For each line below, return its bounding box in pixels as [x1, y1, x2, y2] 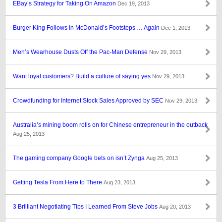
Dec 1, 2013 [161, 25, 190, 31]
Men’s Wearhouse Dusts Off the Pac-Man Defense [13, 49, 149, 55]
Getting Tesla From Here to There [13, 179, 104, 186]
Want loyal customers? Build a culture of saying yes [13, 73, 152, 80]
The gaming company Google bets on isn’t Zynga [13, 155, 146, 162]
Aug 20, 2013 [159, 204, 191, 210]
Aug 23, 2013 [104, 179, 135, 185]
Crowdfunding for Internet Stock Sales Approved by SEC [13, 97, 165, 104]
